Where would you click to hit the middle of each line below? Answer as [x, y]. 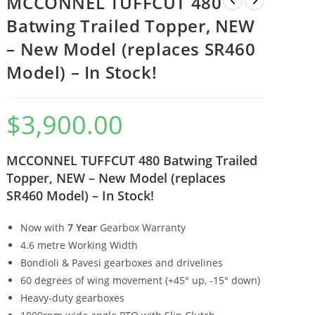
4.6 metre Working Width [79, 245]
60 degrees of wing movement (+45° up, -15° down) [141, 280]
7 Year [83, 227]
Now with [44, 227]
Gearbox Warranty [142, 227]
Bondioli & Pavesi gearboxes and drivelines [122, 262]
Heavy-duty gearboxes [73, 297]
